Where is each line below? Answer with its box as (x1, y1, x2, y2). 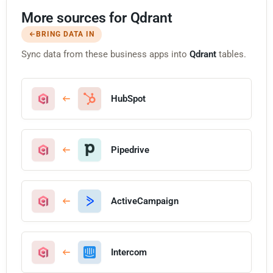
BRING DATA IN (36, 29, 94, 38)
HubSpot (111, 93, 146, 104)
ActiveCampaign (111, 195, 179, 207)
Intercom (111, 246, 147, 258)
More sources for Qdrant (21, 9, 172, 26)
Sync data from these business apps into (21, 48, 190, 60)
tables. (216, 48, 246, 60)
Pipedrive (111, 144, 149, 155)
